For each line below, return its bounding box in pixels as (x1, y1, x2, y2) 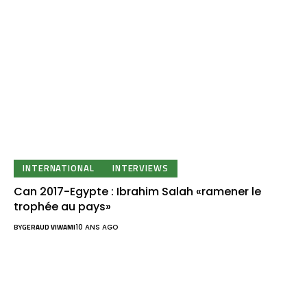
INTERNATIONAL (23, 161, 95, 175)
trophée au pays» (14, 198, 111, 214)
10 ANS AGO (75, 221, 118, 232)
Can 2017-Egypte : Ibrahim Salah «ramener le (14, 183, 261, 199)
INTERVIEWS (112, 161, 169, 175)
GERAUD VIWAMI (22, 221, 75, 232)
